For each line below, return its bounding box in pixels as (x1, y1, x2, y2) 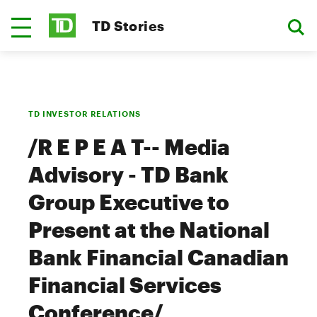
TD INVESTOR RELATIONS (28, 109, 141, 118)
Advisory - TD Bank (28, 162, 229, 187)
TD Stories (92, 17, 165, 34)
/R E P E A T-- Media (28, 134, 230, 159)
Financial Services (28, 272, 221, 297)
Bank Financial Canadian (28, 245, 289, 270)
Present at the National (28, 217, 270, 242)
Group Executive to (28, 190, 229, 214)
